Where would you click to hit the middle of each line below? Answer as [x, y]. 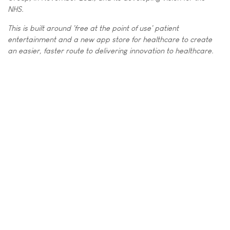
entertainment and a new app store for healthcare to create [110, 39]
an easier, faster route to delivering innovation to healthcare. [111, 50]
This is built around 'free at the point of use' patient [93, 28]
